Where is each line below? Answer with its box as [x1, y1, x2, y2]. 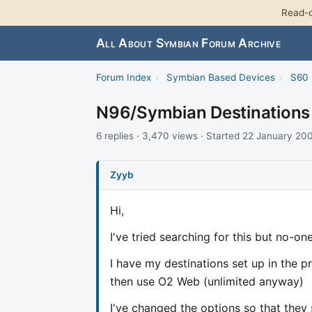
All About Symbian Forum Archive [96, 36, 281, 51]
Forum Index [96, 72, 151, 84]
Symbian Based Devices [166, 72, 275, 84]
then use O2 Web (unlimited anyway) [110, 274, 304, 288]
